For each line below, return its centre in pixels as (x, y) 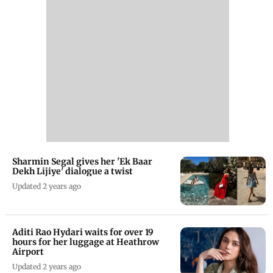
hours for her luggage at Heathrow (86, 242)
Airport (28, 251)
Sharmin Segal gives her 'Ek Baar (82, 161)
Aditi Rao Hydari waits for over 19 (83, 232)
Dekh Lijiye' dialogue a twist (73, 171)
